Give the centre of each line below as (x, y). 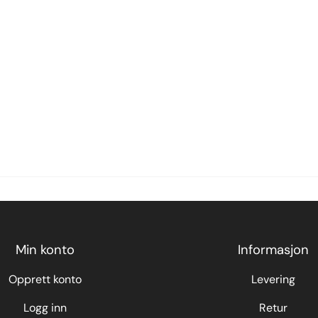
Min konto (45, 250)
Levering (273, 279)
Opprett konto (45, 279)
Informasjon (273, 250)
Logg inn (45, 307)
